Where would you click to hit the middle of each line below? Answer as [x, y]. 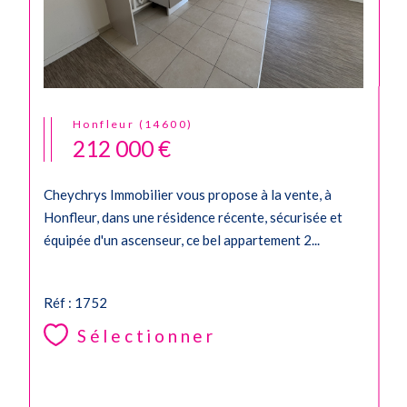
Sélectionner [146, 335]
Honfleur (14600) [138, 124]
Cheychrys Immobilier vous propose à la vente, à [188, 194]
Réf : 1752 [75, 302]
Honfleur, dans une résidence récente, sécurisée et [193, 217]
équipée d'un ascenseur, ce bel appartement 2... [182, 239]
